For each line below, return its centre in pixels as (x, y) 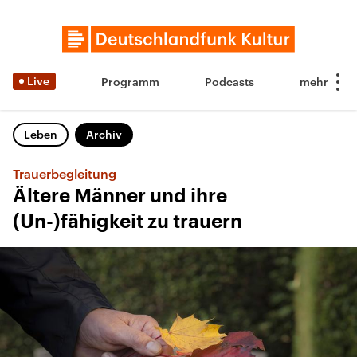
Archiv (104, 134)
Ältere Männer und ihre (120, 196)
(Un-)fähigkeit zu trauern (127, 222)
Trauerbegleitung (65, 173)
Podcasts (229, 82)
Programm (130, 82)
